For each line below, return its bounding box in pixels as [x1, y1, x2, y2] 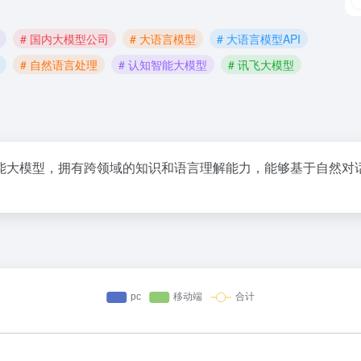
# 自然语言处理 [20, 56, 98, 73]
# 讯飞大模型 [228, 56, 294, 73]
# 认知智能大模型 [118, 56, 207, 73]
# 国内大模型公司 [20, 30, 109, 47]
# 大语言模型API [217, 30, 301, 47]
